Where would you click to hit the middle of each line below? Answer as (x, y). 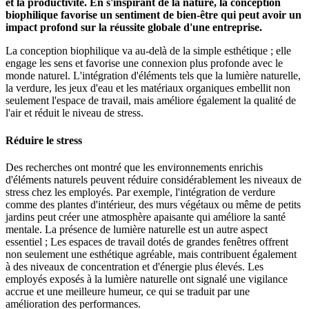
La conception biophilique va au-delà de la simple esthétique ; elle (148, 51)
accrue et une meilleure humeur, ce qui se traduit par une (128, 291)
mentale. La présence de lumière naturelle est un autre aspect (137, 229)
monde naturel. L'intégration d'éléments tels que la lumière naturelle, (153, 76)
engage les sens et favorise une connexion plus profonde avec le (144, 63)
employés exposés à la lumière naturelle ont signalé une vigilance (147, 279)
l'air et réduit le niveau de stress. (74, 113)
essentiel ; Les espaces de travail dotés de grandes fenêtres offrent (147, 241)
